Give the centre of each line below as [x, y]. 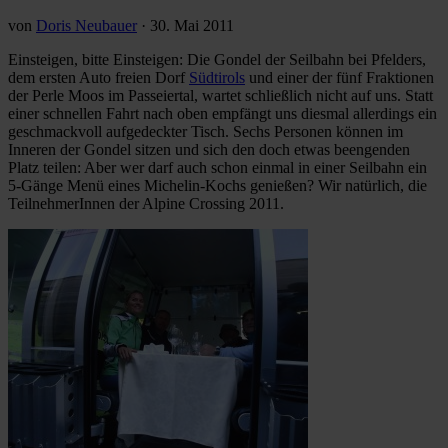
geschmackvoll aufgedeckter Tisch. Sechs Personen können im [205, 131]
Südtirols [217, 77]
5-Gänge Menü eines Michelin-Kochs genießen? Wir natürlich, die [217, 185]
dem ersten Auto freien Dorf [98, 77]
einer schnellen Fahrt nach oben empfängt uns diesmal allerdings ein [222, 113]
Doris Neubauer [86, 25]
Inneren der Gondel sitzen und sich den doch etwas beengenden [209, 149]
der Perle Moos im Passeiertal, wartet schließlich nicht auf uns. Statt [220, 95]
